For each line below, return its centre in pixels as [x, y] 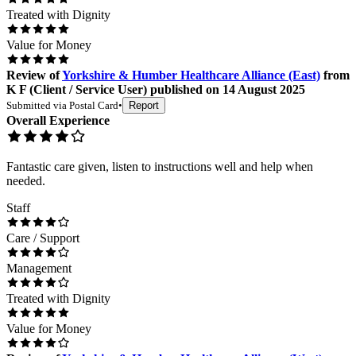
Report [144, 105]
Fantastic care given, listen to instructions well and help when [160, 166]
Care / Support [43, 238]
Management [39, 268]
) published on [181, 89]
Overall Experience [58, 120]
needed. [26, 180]
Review [26, 75]
